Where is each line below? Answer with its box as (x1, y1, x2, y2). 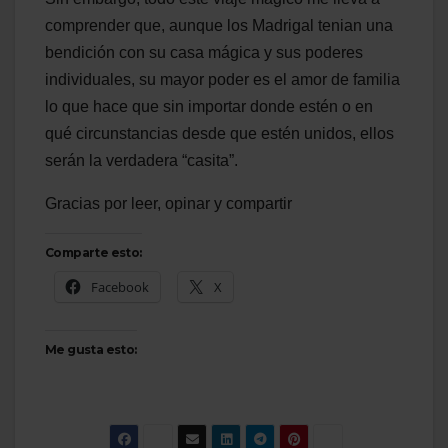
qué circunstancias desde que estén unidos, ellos (45, 124, 394, 142)
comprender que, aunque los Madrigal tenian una (45, 16, 393, 34)
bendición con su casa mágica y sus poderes (45, 43, 363, 61)
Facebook (91, 277, 149, 296)
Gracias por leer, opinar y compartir (45, 194, 292, 212)
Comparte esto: (45, 244, 142, 260)
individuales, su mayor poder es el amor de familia (45, 70, 400, 88)
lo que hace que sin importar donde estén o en (45, 97, 373, 115)
